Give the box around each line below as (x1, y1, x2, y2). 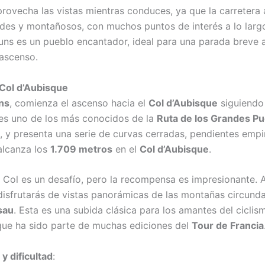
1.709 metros (50, 143, 112, 155)
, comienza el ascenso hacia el (9, 96, 148, 109)
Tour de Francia (192, 219, 264, 232)
